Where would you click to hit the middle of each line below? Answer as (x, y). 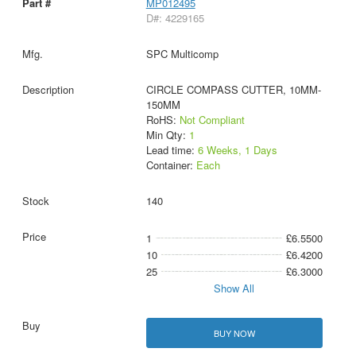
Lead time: (172, 150)
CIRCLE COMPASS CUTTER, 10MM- (233, 90)
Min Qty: (167, 135)
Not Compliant (212, 120)
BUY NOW (234, 333)
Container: (171, 165)
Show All (234, 288)
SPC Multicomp (182, 54)
